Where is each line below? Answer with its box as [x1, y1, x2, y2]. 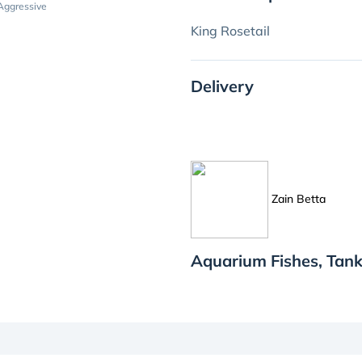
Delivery [191, 76, 254, 96]
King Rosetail [191, 23, 270, 39]
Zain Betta [268, 191, 329, 206]
